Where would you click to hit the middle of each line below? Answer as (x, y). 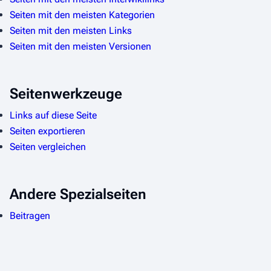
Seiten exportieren (47, 131)
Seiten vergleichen (48, 146)
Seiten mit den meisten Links (71, 30)
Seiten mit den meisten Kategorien (82, 15)
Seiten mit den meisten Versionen (80, 46)
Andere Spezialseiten (78, 194)
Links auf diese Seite (53, 115)
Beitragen (30, 215)
